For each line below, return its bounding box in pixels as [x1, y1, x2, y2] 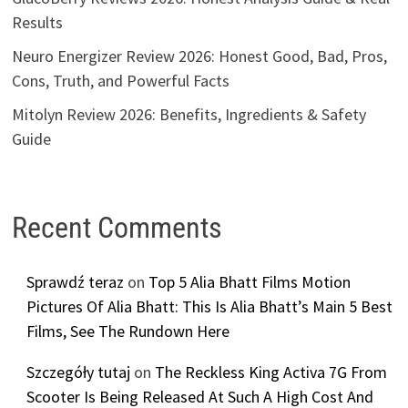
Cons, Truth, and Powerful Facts [12, 70, 230, 92]
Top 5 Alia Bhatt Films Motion [148, 270, 352, 292]
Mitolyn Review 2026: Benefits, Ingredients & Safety [12, 104, 367, 126]
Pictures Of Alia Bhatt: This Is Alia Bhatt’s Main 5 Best [26, 295, 393, 317]
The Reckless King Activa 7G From [155, 361, 388, 382]
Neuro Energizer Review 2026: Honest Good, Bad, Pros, [12, 46, 388, 67]
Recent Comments [12, 210, 223, 246]
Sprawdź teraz [26, 270, 125, 292]
